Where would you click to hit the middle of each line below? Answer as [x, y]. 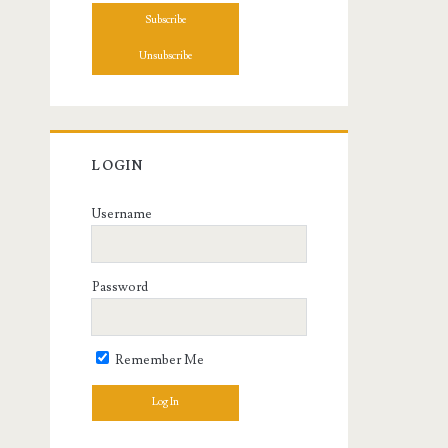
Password [120, 287]
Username [122, 214]
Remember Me [158, 360]
